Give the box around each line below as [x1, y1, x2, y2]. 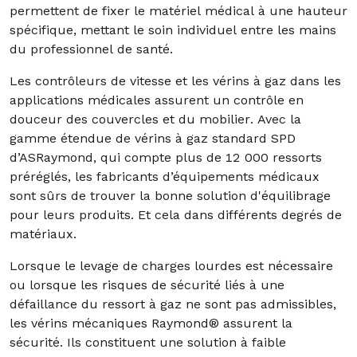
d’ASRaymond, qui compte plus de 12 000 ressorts [10, 150, 322, 165]
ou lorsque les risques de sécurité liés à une [10, 277, 284, 292]
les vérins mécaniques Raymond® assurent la [10, 316, 292, 331]
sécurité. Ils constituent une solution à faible [10, 335, 286, 350]
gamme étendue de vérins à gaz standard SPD [10, 131, 296, 146]
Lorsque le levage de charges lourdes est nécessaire [10, 258, 333, 273]
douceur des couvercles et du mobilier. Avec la [10, 112, 301, 127]
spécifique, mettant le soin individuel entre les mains [10, 22, 336, 37]
